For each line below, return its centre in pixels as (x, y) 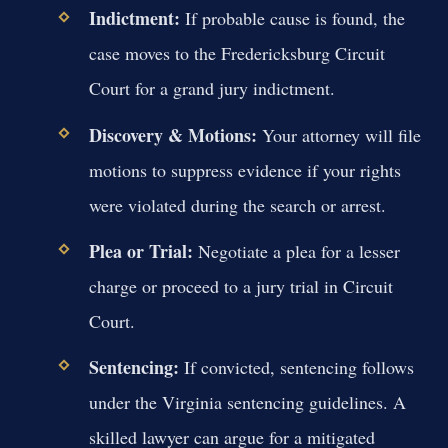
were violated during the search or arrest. (237, 204)
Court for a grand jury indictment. (211, 88)
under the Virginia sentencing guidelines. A (247, 402)
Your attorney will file (338, 134)
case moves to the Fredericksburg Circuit (236, 53)
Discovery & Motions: (172, 134)
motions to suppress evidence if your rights (244, 169)
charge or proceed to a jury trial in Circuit (240, 285)
